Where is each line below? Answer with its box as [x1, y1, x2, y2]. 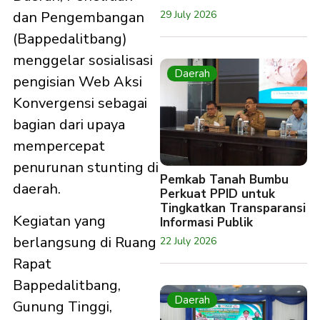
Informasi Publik [160, 214, 253, 231]
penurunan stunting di [13, 158, 159, 178]
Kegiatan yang [13, 211, 106, 231]
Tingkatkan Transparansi [160, 200, 306, 216]
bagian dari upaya [13, 115, 125, 135]
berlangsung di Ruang [13, 232, 156, 252]
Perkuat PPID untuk [160, 186, 275, 202]
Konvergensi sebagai [13, 94, 147, 114]
